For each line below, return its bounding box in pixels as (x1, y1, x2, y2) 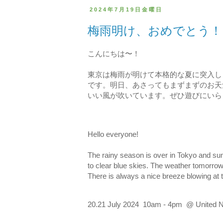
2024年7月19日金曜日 (90, 6, 163, 13)
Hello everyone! (88, 130, 138, 139)
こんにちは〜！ (88, 49, 140, 58)
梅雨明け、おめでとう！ (88, 23, 222, 37)
